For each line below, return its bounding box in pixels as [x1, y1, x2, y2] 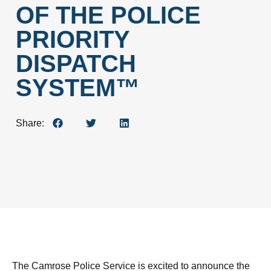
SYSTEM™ [16, 74, 140, 101]
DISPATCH [16, 50, 136, 77]
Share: [16, 117, 44, 128]
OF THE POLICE [16, 2, 201, 28]
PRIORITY [16, 26, 129, 53]
